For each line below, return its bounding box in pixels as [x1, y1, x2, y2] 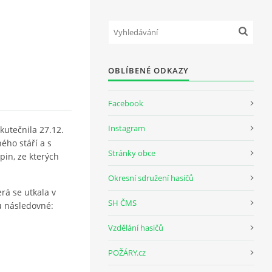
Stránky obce [108, 148, 155, 158]
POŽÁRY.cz [108, 247, 146, 258]
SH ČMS [108, 197, 137, 208]
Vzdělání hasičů [108, 222, 163, 233]
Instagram [108, 123, 145, 134]
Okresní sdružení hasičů [108, 172, 194, 183]
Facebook [108, 98, 143, 109]
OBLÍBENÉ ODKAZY [108, 65, 189, 76]
